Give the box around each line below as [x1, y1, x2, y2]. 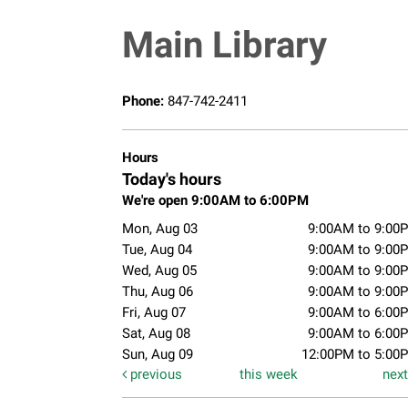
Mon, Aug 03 [121, 219, 198, 237]
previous [126, 365, 182, 382]
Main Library [121, 23, 327, 66]
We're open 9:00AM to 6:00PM [121, 191, 309, 209]
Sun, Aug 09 [121, 345, 193, 362]
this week [240, 365, 299, 382]
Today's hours [121, 169, 221, 189]
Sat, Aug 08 [121, 324, 190, 342]
